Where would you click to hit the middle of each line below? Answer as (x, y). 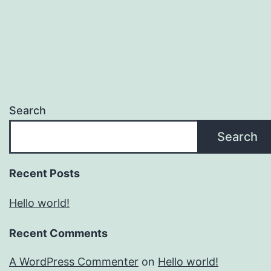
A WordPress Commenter (74, 262)
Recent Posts (44, 174)
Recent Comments (58, 233)
